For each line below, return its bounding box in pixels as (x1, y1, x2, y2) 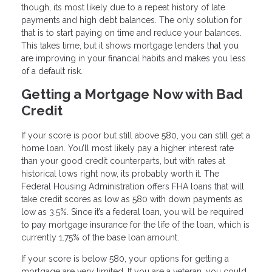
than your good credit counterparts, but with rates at (21, 155, 225, 166)
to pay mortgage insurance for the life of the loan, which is (21, 219, 250, 229)
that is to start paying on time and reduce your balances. (21, 28, 242, 38)
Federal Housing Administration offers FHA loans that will (21, 181, 244, 191)
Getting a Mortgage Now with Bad (21, 86, 243, 103)
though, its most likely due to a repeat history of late (21, 2, 225, 13)
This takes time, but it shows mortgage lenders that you (21, 41, 239, 51)
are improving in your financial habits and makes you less (21, 53, 246, 64)
